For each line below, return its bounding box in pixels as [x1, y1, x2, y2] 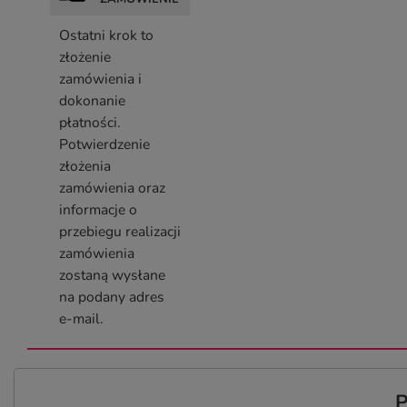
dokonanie [59, 91, 125, 111]
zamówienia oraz [59, 178, 165, 198]
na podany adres [59, 287, 164, 307]
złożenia [59, 156, 111, 176]
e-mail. [59, 309, 104, 329]
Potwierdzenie [59, 134, 150, 154]
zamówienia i [59, 69, 142, 89]
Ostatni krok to [59, 25, 154, 45]
